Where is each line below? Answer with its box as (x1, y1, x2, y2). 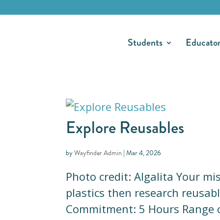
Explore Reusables (66, 115, 185, 139)
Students (127, 35, 163, 50)
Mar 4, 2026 (126, 147, 162, 158)
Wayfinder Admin (74, 147, 122, 158)
